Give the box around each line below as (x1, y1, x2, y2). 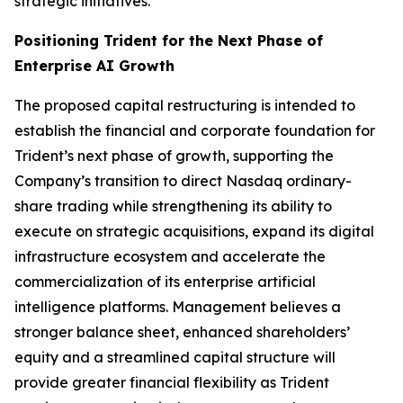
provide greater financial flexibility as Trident (14, 373, 329, 391)
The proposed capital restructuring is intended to (14, 96, 355, 114)
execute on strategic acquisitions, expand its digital (14, 222, 374, 240)
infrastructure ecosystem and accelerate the (14, 247, 326, 265)
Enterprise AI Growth (14, 57, 175, 75)
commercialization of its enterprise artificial (14, 273, 316, 291)
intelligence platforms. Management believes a (14, 298, 341, 316)
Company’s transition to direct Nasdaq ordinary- (14, 172, 352, 190)
